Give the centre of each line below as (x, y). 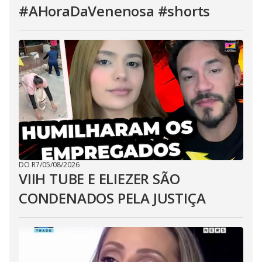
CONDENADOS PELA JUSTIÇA (112, 198)
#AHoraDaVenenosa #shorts (115, 11)
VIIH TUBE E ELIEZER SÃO (99, 179)
